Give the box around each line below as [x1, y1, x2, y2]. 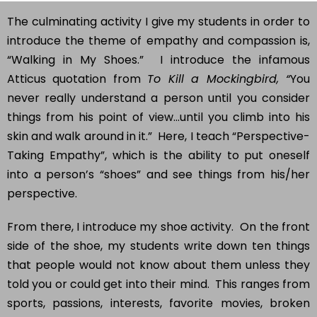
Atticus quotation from [7, 52, 148, 69]
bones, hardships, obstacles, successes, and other [7, 296, 310, 313]
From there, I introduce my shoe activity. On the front [7, 200, 310, 217]
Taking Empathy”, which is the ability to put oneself [7, 129, 310, 146]
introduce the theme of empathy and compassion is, [7, 14, 310, 31]
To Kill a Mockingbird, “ [147, 52, 291, 69]
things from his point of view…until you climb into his [7, 91, 310, 108]
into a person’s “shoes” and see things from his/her [7, 148, 310, 165]
